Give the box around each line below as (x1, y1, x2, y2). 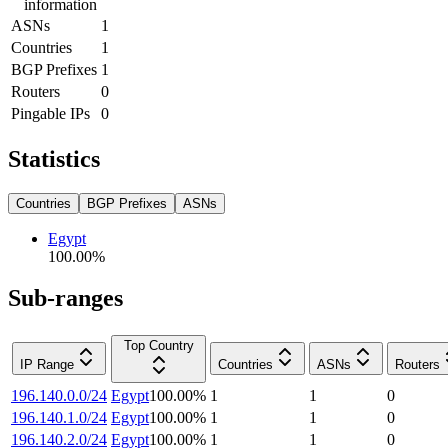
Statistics (8, 145, 100, 172)
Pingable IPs (11, 104, 90, 122)
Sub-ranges (8, 285, 123, 312)
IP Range (20, 357, 74, 373)
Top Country (123, 338, 194, 354)
